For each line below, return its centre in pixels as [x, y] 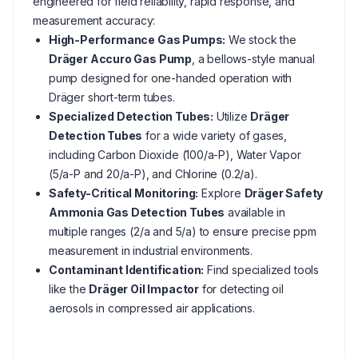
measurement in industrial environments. [151, 251]
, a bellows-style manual [253, 59]
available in [255, 212]
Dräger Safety [284, 193]
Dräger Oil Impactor [144, 289]
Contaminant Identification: [127, 270]
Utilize [232, 116]
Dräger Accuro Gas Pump [121, 59]
